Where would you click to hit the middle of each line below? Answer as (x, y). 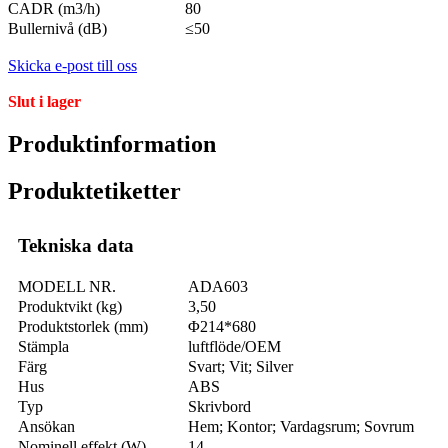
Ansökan (46, 426)
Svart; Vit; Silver (240, 366)
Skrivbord (219, 406)
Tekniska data (76, 245)
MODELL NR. (67, 286)
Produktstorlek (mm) (83, 326)
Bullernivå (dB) (57, 29)
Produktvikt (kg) (70, 306)
